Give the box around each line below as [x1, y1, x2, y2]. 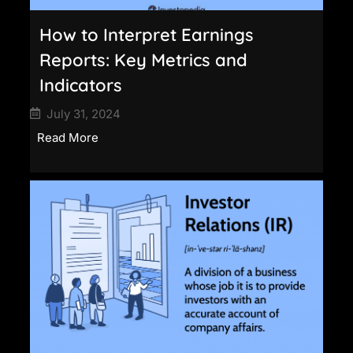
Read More [37, 129, 98, 145]
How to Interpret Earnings [39, 23, 254, 46]
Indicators [39, 73, 122, 96]
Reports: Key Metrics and [39, 48, 247, 71]
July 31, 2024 [46, 106, 121, 121]
